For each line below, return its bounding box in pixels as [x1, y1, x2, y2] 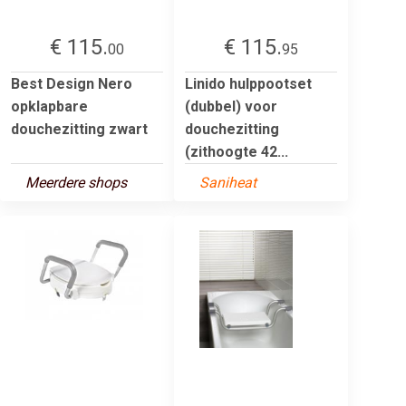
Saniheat [199, 173, 256, 191]
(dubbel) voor [185, 97, 277, 115]
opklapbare [11, 97, 88, 115]
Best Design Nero [11, 74, 132, 92]
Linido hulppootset [185, 74, 312, 92]
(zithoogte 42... [185, 142, 288, 160]
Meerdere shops [25, 173, 127, 191]
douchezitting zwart [11, 120, 148, 138]
